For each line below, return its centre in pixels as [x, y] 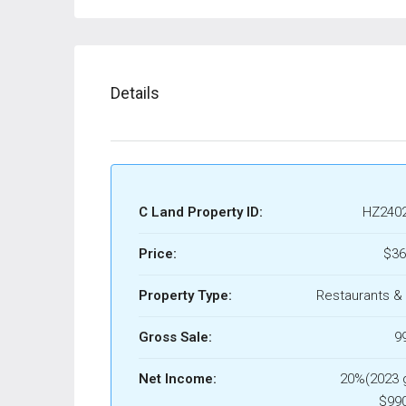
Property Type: [185, 296]
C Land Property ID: [201, 213]
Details [135, 93]
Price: [158, 254]
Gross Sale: [175, 338]
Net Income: [178, 379]
